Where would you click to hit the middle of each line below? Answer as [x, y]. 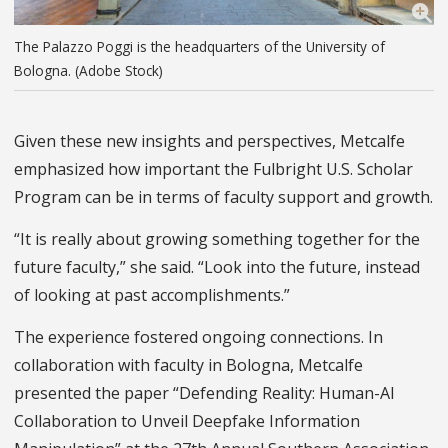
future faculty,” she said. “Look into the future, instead [217, 267]
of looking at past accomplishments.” [152, 295]
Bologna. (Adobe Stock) [88, 71]
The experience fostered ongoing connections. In [198, 337]
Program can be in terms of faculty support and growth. [223, 197]
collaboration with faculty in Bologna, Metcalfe [188, 365]
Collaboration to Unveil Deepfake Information [187, 421]
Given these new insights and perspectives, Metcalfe [209, 141]
